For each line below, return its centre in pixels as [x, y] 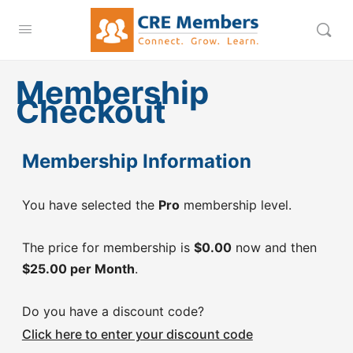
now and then [274, 247]
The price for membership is [108, 247]
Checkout [91, 111]
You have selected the [90, 205]
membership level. [235, 205]
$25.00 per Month [78, 269]
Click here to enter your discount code [137, 334]
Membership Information [136, 161]
